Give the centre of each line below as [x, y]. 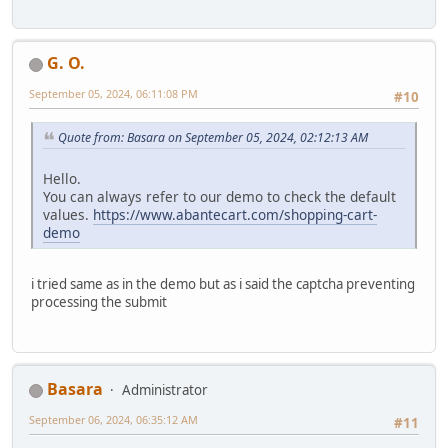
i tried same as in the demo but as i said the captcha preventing [223, 284]
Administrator [165, 390]
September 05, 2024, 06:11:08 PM [113, 93]
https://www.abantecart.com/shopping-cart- [235, 215]
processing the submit [99, 302]
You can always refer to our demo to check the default [219, 197]
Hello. [62, 179]
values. [68, 215]
